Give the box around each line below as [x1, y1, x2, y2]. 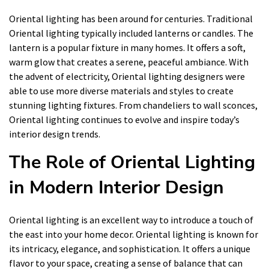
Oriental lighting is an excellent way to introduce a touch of [9, 213, 253, 226]
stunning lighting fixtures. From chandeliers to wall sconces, [9, 98, 258, 111]
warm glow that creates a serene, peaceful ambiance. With [9, 55, 249, 68]
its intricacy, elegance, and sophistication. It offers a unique [9, 242, 250, 255]
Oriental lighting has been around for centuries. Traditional [9, 12, 253, 25]
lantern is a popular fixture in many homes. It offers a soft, [9, 41, 246, 53]
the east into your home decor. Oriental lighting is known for [9, 228, 258, 240]
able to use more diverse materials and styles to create [9, 84, 234, 97]
